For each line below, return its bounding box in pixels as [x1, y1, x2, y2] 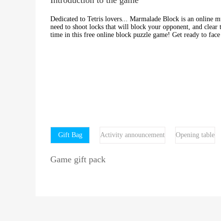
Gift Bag [58, 131, 82, 139]
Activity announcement [100, 131, 165, 139]
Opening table [176, 131, 215, 139]
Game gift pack [50, 154, 106, 164]
